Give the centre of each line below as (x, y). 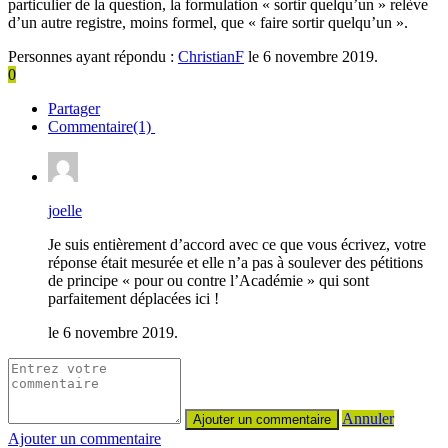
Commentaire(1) (101, 126)
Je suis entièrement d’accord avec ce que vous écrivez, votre (237, 244)
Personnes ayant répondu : (93, 56)
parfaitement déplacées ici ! (133, 298)
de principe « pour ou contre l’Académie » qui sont (208, 280)
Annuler (368, 418)
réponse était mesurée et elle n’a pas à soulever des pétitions (235, 262)
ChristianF (211, 56)
